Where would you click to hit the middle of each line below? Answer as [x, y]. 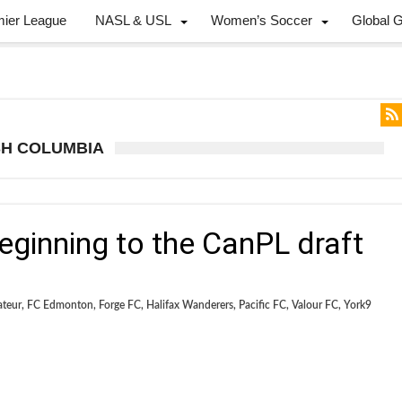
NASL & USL [133, 20]
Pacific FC [262, 305]
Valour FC [315, 305]
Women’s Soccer [262, 20]
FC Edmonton [60, 305]
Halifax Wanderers [190, 305]
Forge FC [120, 305]
